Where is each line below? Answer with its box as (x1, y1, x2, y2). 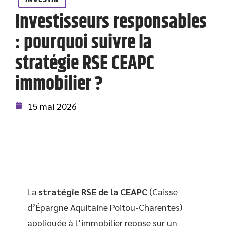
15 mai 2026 (28, 100, 77, 112)
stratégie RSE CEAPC (15, 49, 154, 78)
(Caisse (147, 186, 178, 197)
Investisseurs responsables (15, 8, 207, 37)
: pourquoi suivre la (15, 28, 152, 58)
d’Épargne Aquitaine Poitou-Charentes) (27, 201, 182, 213)
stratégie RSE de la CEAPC (39, 186, 147, 197)
